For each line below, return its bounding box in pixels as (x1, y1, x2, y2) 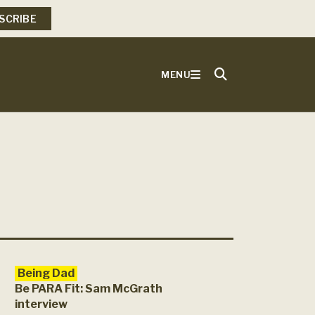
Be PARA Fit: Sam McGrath (15, 282, 162, 295)
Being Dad (18, 266, 75, 280)
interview (15, 297, 67, 311)
